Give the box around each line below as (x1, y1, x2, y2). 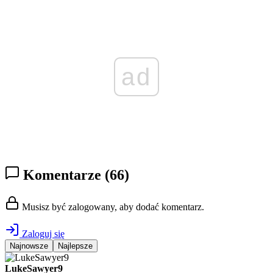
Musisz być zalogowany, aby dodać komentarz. (19, 202, 204, 212)
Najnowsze (10, 241, 48, 250)
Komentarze (19, 167, 105, 183)
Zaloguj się (19, 229, 65, 239)
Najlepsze (58, 241, 93, 250)
